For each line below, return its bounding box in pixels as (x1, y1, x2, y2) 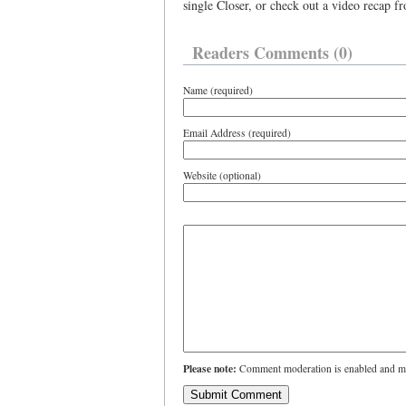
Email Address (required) (183, 126, 291, 140)
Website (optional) (183, 169, 261, 182)
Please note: (183, 361, 237, 376)
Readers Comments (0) (192, 41, 353, 64)
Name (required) (183, 83, 253, 97)
